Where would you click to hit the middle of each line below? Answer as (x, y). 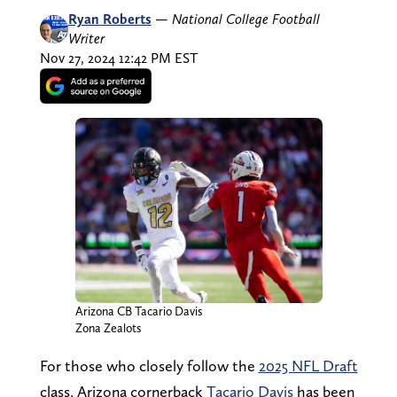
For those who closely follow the (149, 365)
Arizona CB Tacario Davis (139, 311)
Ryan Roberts (109, 19)
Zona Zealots (108, 327)
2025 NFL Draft (308, 365)
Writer (86, 38)
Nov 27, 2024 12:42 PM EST (118, 58)
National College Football (245, 19)
